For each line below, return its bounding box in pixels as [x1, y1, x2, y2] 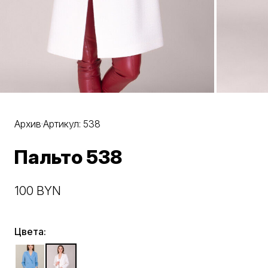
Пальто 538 [14, 145, 122, 169]
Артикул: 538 [43, 117, 100, 130]
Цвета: [14, 225, 46, 237]
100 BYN [14, 183, 61, 198]
